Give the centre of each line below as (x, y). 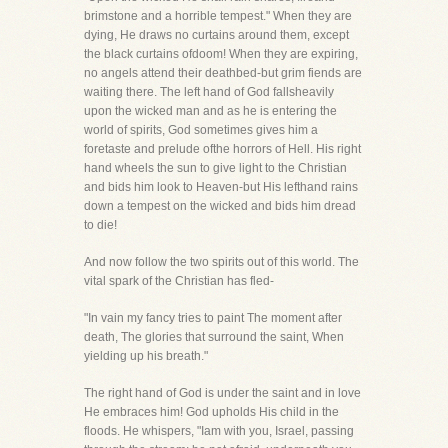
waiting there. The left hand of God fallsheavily (209, 92)
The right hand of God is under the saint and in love (222, 393)
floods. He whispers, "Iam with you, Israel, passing (219, 431)
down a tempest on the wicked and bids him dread (220, 206)
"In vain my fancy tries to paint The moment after (213, 318)
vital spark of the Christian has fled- (179, 281)
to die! (100, 225)
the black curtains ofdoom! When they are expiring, (221, 54)
